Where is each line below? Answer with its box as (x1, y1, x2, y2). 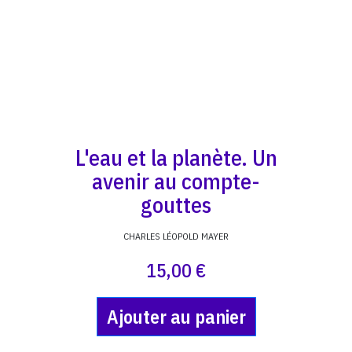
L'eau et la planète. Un (75, 143, 277, 172)
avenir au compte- (92, 167, 260, 196)
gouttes (141, 190, 211, 219)
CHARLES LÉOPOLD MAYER (123, 230, 229, 242)
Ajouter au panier (106, 304, 246, 329)
